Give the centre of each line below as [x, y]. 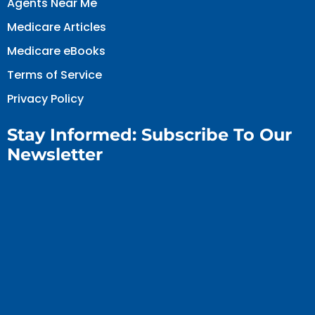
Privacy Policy [45, 99]
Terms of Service [54, 75]
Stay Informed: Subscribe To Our [149, 135]
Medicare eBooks [56, 51]
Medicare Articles [57, 27]
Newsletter [55, 154]
